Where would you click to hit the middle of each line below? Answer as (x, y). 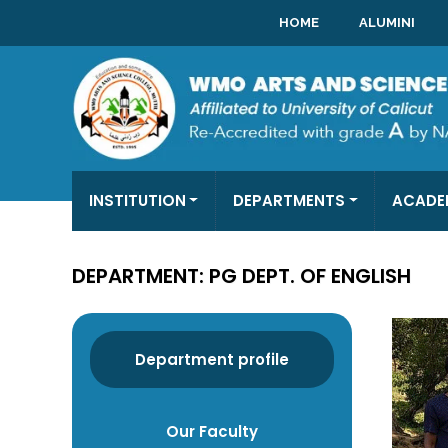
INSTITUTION (137, 200)
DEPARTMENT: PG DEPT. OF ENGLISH (241, 276)
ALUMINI (386, 22)
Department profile (212, 359)
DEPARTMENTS (288, 200)
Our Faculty (212, 431)
